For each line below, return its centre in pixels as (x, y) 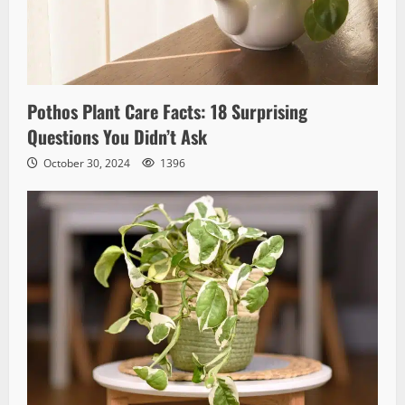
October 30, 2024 (87, 163)
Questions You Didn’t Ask (117, 136)
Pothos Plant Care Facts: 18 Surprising (167, 111)
